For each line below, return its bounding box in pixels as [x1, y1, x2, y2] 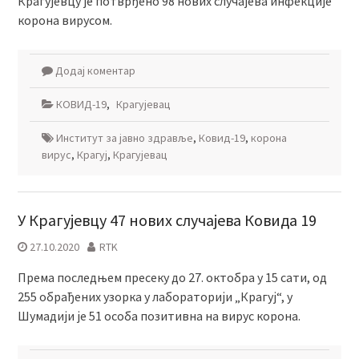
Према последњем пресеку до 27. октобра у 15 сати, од [17, 269, 327, 285]
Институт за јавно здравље [55, 131, 193, 145]
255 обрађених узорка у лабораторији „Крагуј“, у [17, 288, 292, 305]
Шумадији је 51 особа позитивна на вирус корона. [17, 308, 301, 324]
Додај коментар [54, 63, 135, 78]
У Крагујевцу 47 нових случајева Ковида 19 [17, 210, 317, 230]
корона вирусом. [17, 12, 112, 28]
